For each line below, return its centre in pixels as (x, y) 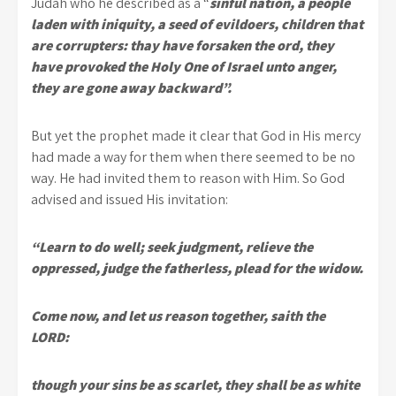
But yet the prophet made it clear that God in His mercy (196, 135)
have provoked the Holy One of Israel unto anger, (184, 66)
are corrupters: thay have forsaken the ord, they (183, 45)
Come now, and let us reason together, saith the (178, 316)
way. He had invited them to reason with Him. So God (188, 178)
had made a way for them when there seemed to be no (193, 156)
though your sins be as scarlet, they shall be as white (195, 385)
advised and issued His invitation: (129, 199)
